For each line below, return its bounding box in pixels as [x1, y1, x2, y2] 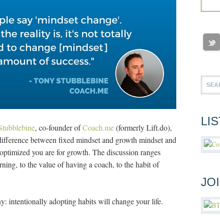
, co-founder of [35, 122, 82, 133]
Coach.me [82, 122, 114, 133]
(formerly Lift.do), [114, 122, 172, 133]
